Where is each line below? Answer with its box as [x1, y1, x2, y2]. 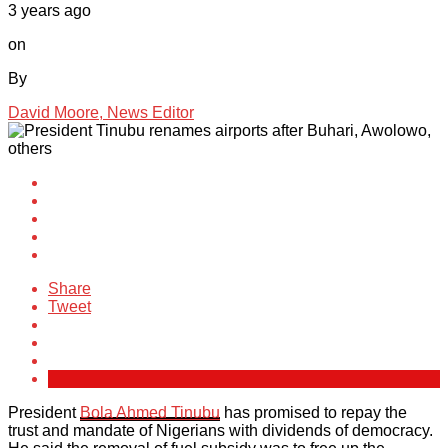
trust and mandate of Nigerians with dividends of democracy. [8, 422, 433, 440]
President [8, 404, 80, 422]
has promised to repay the [220, 404, 407, 422]
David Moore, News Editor [8, 104, 194, 122]
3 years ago [8, 2, 91, 20]
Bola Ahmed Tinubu [80, 404, 220, 422]
